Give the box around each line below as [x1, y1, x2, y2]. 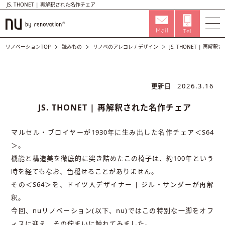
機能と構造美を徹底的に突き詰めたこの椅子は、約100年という [11, 154, 214, 163]
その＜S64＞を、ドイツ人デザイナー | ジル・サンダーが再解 [11, 180, 214, 189]
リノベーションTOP [6, 43, 51, 50]
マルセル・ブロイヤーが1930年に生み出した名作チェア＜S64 [11, 128, 214, 137]
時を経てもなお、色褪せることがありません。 [11, 167, 159, 176]
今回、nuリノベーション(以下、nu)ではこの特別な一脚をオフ [11, 206, 214, 215]
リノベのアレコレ [93, 43, 134, 50]
